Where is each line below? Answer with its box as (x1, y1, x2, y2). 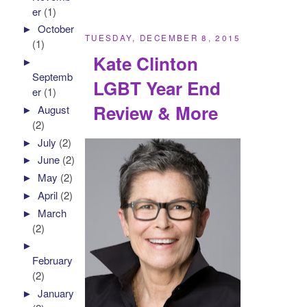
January (38, 286, 75, 301)
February (32, 253, 73, 268)
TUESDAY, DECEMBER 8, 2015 (85, 32, 241, 44)
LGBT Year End (93, 75, 221, 101)
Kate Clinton (93, 50, 199, 76)
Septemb (32, 69, 73, 84)
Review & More (93, 99, 219, 125)
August (38, 101, 70, 116)
